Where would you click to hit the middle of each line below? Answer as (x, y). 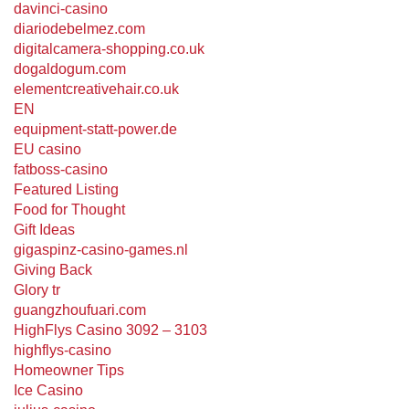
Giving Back (53, 270)
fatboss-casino (61, 169)
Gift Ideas (44, 230)
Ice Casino (48, 390)
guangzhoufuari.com (80, 310)
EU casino (47, 149)
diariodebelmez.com (79, 29)
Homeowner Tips (69, 370)
